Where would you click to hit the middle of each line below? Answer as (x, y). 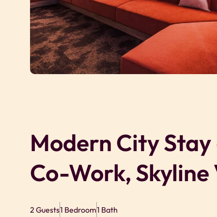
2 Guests (45, 209)
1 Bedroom (78, 209)
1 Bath (107, 209)
